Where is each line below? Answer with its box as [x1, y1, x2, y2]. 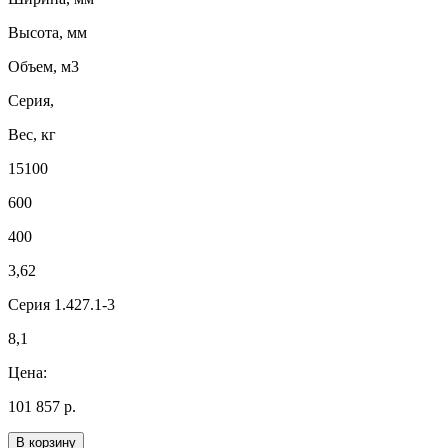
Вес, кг [8, 126, 56, 144]
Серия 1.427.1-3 [8, 296, 115, 314]
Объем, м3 [8, 58, 79, 76]
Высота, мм [8, 24, 87, 42]
